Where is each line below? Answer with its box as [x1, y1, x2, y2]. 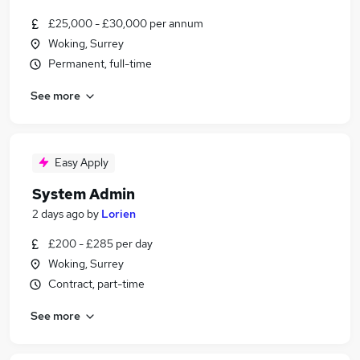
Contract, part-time [48, 276, 145, 291]
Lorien [101, 207, 136, 221]
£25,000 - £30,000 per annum [48, 16, 203, 31]
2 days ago [32, 207, 84, 221]
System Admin [32, 185, 135, 203]
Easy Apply [55, 155, 108, 170]
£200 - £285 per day [48, 236, 153, 251]
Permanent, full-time [48, 56, 152, 71]
